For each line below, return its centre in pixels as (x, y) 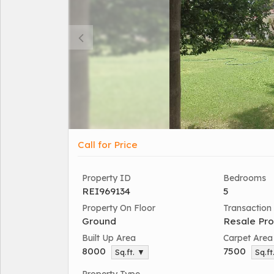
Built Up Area (109, 238)
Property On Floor (119, 208)
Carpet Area (248, 238)
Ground (99, 221)
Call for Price (108, 145)
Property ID (106, 178)
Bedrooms (245, 178)
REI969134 (106, 191)
